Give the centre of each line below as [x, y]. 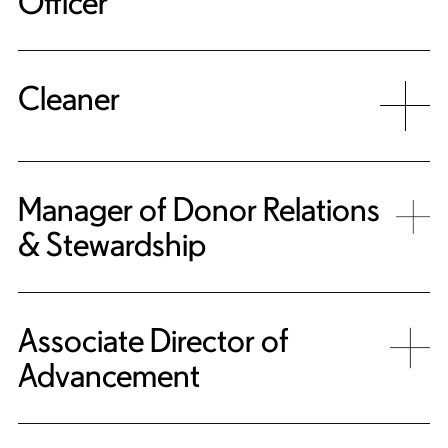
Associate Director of [153, 340]
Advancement [109, 375]
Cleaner [69, 98]
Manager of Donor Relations [199, 209]
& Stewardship [112, 244]
